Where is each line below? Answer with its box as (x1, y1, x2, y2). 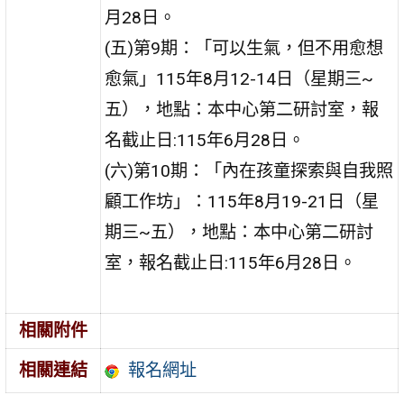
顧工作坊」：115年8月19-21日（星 (105, 190, 380, 212)
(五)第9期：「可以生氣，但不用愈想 (105, 37, 384, 59)
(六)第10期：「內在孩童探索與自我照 (105, 160, 394, 181)
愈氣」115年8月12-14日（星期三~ (105, 68, 374, 89)
